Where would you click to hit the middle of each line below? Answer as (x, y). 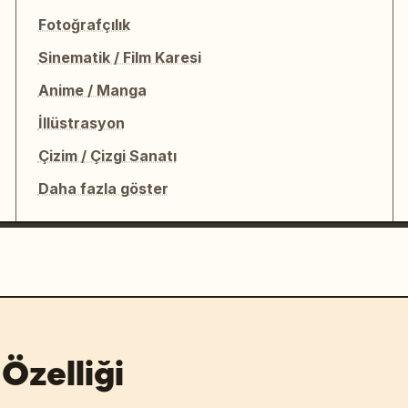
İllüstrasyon (81, 123)
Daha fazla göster (103, 189)
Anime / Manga (92, 90)
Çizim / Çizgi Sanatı (107, 156)
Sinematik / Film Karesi (119, 57)
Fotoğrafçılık (84, 25)
